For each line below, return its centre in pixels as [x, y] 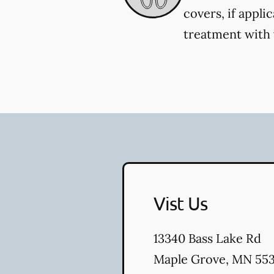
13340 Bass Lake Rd [207, 238]
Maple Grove [190, 259]
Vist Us [180, 203]
